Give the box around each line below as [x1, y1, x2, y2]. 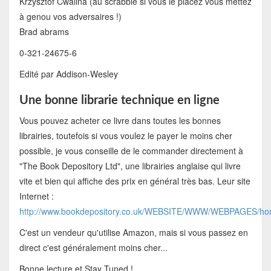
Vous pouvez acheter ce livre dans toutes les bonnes [19, 114, 221, 127]
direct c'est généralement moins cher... [19, 241, 168, 254]
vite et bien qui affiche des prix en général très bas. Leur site [19, 175, 250, 188]
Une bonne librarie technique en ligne [19, 94, 220, 107]
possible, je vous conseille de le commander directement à [19, 145, 243, 157]
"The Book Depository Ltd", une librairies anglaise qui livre [19, 160, 241, 172]
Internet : [19, 190, 54, 203]
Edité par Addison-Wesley [19, 68, 118, 80]
